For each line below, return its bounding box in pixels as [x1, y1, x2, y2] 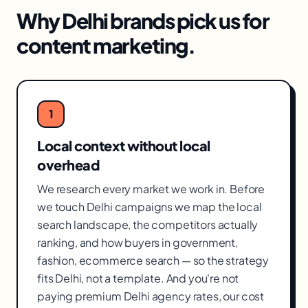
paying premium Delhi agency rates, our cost [37, 289, 265, 303]
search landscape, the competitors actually [37, 217, 258, 232]
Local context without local [37, 137, 210, 154]
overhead [37, 156, 99, 173]
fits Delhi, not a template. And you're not [37, 271, 239, 285]
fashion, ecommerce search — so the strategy [37, 253, 269, 267]
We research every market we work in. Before [37, 181, 265, 196]
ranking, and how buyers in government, [37, 235, 238, 250]
